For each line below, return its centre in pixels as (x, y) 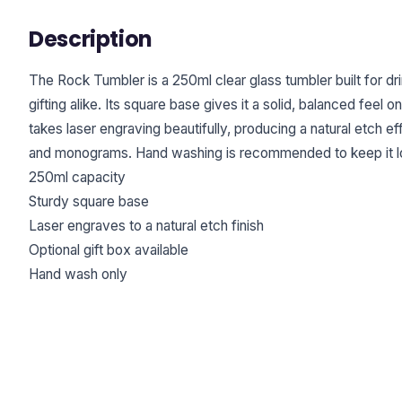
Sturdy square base (89, 201)
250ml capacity (77, 177)
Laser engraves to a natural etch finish (146, 225)
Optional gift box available (109, 249)
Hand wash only (78, 274)
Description (91, 39)
